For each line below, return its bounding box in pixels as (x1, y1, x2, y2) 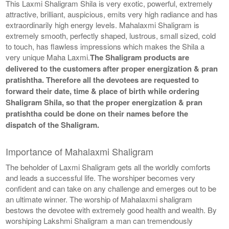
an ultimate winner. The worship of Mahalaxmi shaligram (6, 193, 193, 204)
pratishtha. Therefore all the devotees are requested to (6, 74, 199, 85)
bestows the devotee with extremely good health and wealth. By (6, 204, 217, 215)
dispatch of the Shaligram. (6, 119, 100, 130)
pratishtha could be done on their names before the (6, 107, 189, 119)
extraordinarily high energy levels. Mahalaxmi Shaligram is (6, 19, 200, 30)
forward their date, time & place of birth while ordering (6, 85, 200, 97)
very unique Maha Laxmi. (6, 51, 90, 62)
